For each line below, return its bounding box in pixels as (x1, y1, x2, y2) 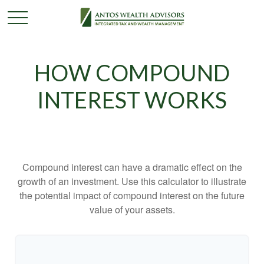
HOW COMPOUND (34, 59, 230, 86)
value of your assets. (89, 203, 175, 216)
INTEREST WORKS (37, 86, 227, 113)
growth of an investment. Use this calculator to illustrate (18, 174, 246, 188)
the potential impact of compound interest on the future (19, 189, 245, 202)
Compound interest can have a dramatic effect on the (22, 160, 242, 174)
